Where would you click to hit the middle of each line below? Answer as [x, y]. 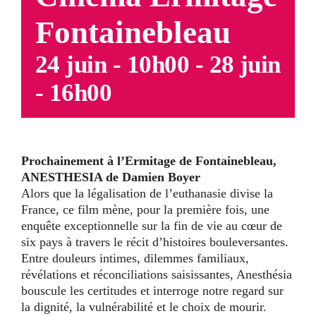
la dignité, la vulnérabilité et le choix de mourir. [144, 306]
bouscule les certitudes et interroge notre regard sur [152, 290]
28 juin [245, 64]
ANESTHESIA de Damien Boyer [111, 177]
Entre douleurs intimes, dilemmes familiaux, [135, 258]
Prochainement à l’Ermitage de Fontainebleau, [149, 160]
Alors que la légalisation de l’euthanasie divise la [147, 193]
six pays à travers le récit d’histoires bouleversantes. [155, 242]
